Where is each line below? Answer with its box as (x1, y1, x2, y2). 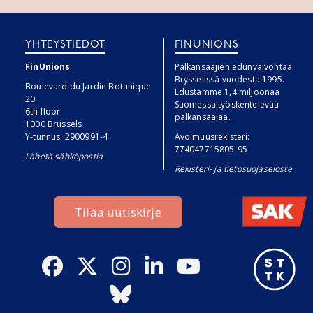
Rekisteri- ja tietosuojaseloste (174, 162, 292, 175)
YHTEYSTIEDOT (25, 39, 105, 50)
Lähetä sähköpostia (25, 150, 103, 162)
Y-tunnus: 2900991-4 (25, 130, 108, 143)
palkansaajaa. (174, 110, 231, 123)
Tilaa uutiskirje (75, 203, 161, 220)
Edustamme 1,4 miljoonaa (174, 85, 280, 98)
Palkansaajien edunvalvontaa (174, 60, 293, 73)
